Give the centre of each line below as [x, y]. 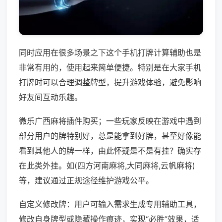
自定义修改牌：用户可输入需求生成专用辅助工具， [110, 204]
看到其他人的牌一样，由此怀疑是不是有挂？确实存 [110, 151]
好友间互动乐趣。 [51, 97]
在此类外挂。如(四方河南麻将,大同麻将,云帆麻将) [107, 166]
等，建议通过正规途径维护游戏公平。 [86, 181]
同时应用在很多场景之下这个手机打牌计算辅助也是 [110, 53]
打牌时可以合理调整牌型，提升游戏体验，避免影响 [110, 83]
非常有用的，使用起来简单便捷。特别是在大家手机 [110, 68]
